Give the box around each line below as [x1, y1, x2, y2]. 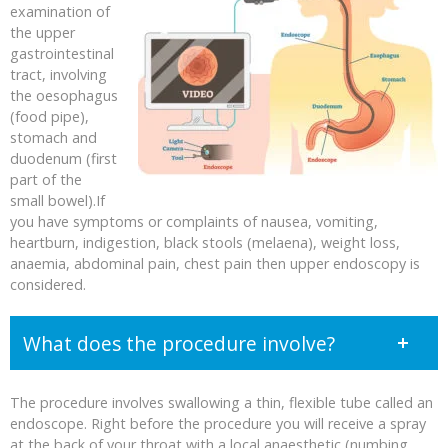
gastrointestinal [10, 43, 114, 63]
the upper [10, 22, 75, 42]
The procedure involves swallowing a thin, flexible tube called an [10, 392, 433, 412]
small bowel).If [10, 190, 105, 210]
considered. [10, 274, 86, 294]
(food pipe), [10, 106, 89, 126]
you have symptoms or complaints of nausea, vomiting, [10, 211, 378, 231]
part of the [10, 169, 82, 189]
